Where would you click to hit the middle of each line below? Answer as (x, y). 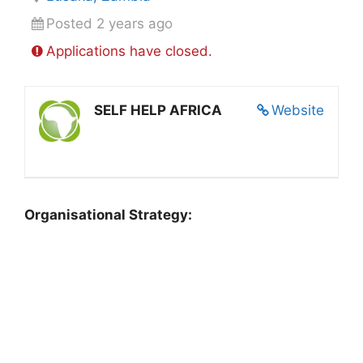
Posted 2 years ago (109, 23)
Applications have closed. (129, 51)
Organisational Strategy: (108, 214)
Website (298, 110)
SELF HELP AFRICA (158, 110)
